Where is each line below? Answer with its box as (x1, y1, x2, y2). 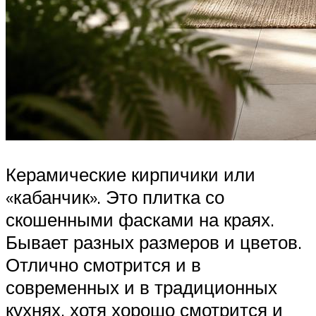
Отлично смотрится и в (6, 253, 201, 276)
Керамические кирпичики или (6, 162, 255, 186)
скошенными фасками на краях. (6, 207, 274, 231)
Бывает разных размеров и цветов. (6, 230, 302, 253)
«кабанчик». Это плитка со (6, 185, 224, 208)
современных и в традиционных (6, 275, 277, 298)
